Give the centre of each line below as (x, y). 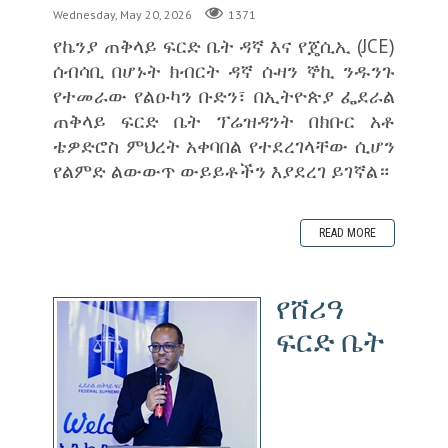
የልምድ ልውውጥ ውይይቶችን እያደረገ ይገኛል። (220, 171)
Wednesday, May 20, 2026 (122, 15)
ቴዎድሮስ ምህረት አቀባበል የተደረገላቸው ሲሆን (224, 146)
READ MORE (348, 233)
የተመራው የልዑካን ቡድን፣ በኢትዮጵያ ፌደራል (224, 96)
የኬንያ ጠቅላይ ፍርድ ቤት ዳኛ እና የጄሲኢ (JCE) (224, 46)
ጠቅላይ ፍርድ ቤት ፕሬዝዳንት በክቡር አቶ (224, 121)
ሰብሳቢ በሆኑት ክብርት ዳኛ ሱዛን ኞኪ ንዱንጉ (224, 71)
